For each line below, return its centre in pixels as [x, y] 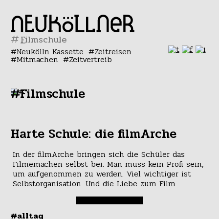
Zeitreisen [113, 52]
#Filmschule [48, 94]
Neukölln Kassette [50, 52]
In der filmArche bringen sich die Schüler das [99, 154]
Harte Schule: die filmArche [94, 134]
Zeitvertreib [90, 59]
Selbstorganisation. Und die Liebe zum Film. [95, 184]
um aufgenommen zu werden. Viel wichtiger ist [102, 174]
